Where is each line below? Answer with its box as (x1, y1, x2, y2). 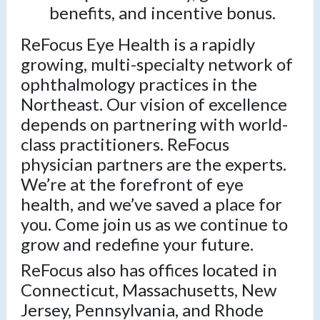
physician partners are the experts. (21, 154, 286, 175)
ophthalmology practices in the (21, 74, 257, 95)
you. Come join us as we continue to (21, 214, 288, 235)
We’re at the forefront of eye (21, 174, 244, 195)
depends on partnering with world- (21, 114, 288, 135)
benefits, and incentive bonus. (49, 2, 276, 24)
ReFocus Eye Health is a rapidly (21, 34, 255, 55)
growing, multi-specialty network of (21, 54, 293, 75)
